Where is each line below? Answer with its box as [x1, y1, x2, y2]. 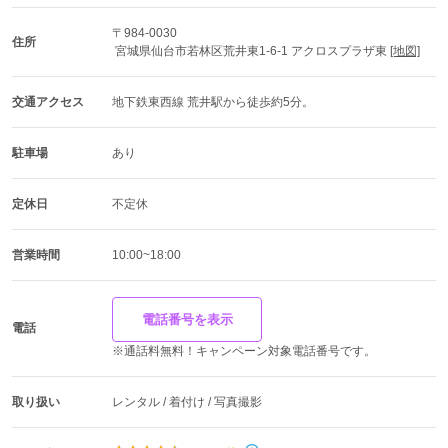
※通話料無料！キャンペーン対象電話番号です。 [112, 344, 376, 359]
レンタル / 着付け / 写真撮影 [112, 395, 262, 410]
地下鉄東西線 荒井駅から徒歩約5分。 [112, 95, 314, 110]
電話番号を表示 [141, 312, 233, 328]
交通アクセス [12, 95, 84, 110]
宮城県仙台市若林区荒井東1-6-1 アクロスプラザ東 [115, 44, 390, 59]
